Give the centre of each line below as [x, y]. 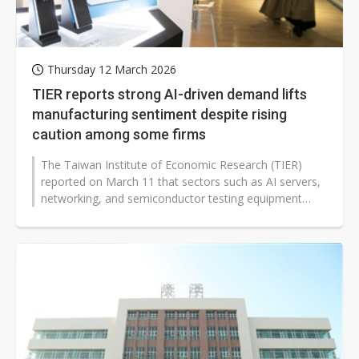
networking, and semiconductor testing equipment [171, 199]
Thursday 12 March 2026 [112, 70]
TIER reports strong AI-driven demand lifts [169, 95]
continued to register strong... [117, 216]
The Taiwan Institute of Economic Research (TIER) [171, 165]
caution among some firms [119, 135]
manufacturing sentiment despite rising [159, 115]
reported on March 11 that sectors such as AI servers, [181, 182]
